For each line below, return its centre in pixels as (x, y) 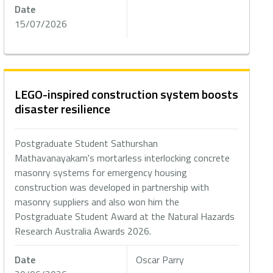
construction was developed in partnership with (112, 187)
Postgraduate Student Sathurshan (87, 143)
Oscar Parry (160, 260)
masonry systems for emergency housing (101, 172)
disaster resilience (63, 109)
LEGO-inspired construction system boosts (127, 94)
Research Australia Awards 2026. (84, 231)
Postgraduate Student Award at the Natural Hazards (125, 216)
